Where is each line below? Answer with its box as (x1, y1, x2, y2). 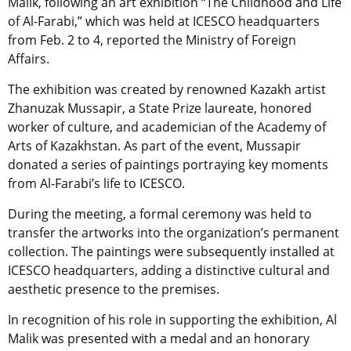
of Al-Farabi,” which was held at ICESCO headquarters (8, 13, 320, 31)
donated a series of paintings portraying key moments (8, 156, 328, 174)
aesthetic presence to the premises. (8, 280, 219, 299)
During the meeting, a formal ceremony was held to (8, 205, 312, 223)
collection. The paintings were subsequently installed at (8, 243, 335, 261)
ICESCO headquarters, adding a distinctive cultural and (8, 262, 330, 280)
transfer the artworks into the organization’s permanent (8, 224, 339, 242)
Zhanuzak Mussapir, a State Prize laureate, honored (8, 100, 312, 118)
